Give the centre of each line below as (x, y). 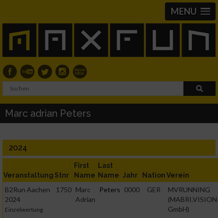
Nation (154, 175)
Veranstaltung (28, 175)
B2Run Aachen (27, 189)
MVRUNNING (189, 189)
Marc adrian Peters (48, 113)
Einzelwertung (24, 209)
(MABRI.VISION (192, 199)
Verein (178, 175)
